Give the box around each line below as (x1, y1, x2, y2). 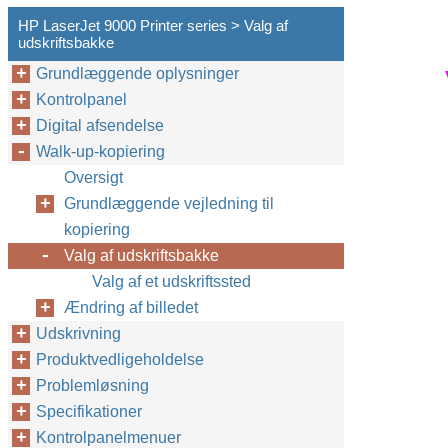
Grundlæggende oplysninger (36, 65, 239, 82)
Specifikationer (36, 403, 142, 420)
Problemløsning (36, 377, 149, 394)
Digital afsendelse (36, 117, 164, 134)
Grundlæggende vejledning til (64, 195, 274, 212)
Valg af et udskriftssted (92, 273, 251, 290)
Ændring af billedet (64, 299, 198, 316)
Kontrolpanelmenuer (36, 429, 181, 446)
